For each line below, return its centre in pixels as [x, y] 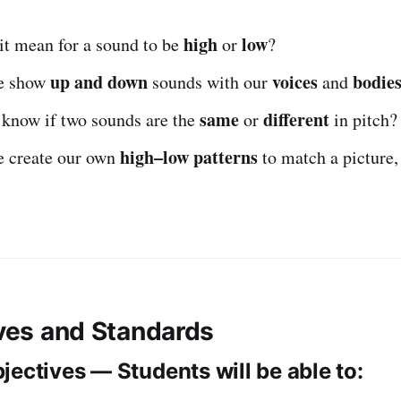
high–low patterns [189, 157]
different [296, 119]
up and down [99, 81]
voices [295, 81]
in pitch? [363, 119]
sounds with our [210, 81]
